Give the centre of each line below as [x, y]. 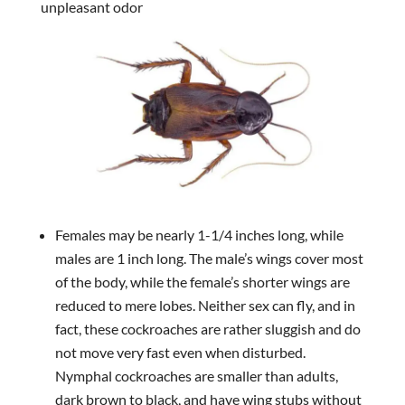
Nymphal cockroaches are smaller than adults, [196, 375]
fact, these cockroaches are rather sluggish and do [207, 328]
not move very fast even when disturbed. [180, 352]
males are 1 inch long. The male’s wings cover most [209, 258]
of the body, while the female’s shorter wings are [202, 281]
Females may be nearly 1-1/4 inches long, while [199, 234]
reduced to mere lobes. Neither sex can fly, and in [205, 305]
